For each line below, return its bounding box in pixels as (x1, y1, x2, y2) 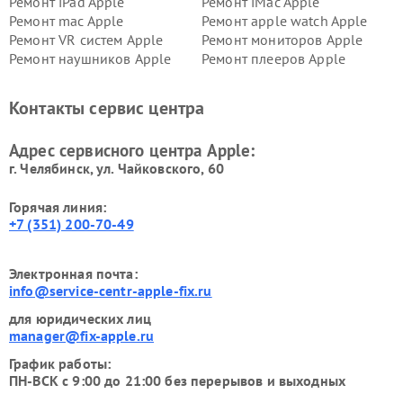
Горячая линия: (9, 198, 107, 216)
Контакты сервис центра (9, 96, 205, 120)
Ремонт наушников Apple (9, 49, 172, 67)
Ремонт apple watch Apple (201, 12, 368, 30)
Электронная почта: (9, 264, 138, 282)
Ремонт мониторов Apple (201, 31, 363, 49)
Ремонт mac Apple (9, 12, 124, 30)
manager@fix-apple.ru (9, 327, 154, 345)
